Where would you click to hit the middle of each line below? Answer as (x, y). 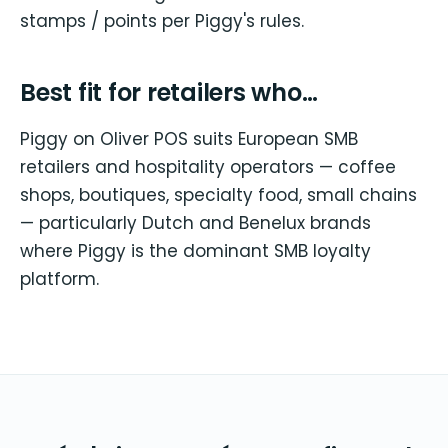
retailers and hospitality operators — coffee (208, 167)
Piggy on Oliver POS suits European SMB (189, 139)
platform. (59, 279)
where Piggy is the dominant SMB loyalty (195, 251)
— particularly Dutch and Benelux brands (195, 223)
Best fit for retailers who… (169, 93)
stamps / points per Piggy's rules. (162, 20)
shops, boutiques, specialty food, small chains (218, 195)
